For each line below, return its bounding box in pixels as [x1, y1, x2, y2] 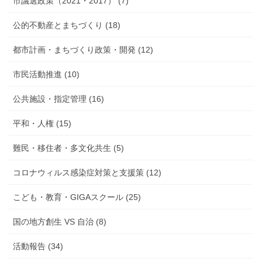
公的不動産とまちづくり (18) [13, 20, 120, 30]
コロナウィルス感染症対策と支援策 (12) [13, 168, 161, 178]
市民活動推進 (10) [13, 70, 80, 80]
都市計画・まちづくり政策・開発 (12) [13, 45, 153, 55]
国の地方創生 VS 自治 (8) [13, 217, 106, 227]
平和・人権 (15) [13, 119, 71, 129]
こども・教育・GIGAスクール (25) [13, 192, 141, 202]
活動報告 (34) [13, 242, 63, 251]
